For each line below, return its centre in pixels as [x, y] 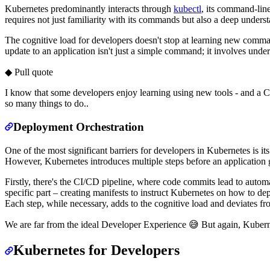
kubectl [187, 9]
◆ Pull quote [29, 72]
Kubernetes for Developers [96, 250]
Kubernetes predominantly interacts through [89, 9]
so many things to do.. [47, 104]
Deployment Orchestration [79, 127]
